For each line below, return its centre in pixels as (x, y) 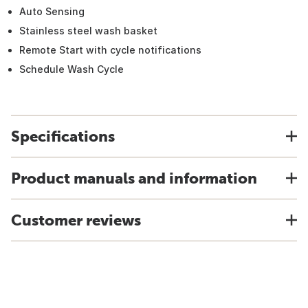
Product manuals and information (134, 178)
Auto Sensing (52, 11)
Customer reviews (76, 220)
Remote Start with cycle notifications (110, 50)
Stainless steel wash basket (88, 31)
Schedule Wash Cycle (71, 69)
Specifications (63, 136)
